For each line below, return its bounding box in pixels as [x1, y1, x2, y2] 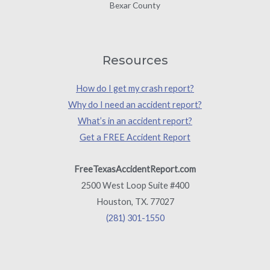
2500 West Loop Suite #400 [81, 180, 189, 190]
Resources [102, 53, 168, 68]
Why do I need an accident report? [68, 99, 202, 110]
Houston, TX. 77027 [96, 196, 174, 207]
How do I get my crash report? [76, 83, 194, 94]
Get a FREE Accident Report [80, 132, 190, 143]
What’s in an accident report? [78, 116, 192, 127]
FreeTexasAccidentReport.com [74, 164, 196, 174]
